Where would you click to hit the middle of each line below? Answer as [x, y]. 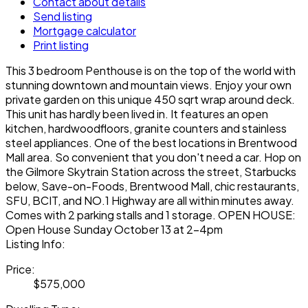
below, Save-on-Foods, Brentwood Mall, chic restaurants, [152, 186]
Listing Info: [35, 243]
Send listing [63, 16]
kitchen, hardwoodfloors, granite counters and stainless [146, 128]
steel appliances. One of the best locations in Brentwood [151, 142]
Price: [20, 269]
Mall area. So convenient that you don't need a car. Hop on [153, 157]
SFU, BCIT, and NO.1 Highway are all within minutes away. [150, 200]
